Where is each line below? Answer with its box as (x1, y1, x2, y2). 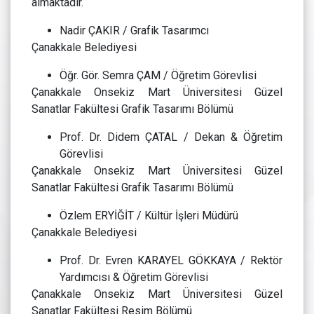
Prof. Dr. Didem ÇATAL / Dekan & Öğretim (60, 130, 282, 144)
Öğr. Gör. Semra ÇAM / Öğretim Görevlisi (60, 69, 257, 83)
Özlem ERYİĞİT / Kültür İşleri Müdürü (60, 209, 238, 223)
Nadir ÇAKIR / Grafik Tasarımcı (60, 24, 209, 38)
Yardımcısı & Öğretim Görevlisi (60, 271, 211, 285)
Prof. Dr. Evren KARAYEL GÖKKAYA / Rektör (60, 254, 282, 268)
